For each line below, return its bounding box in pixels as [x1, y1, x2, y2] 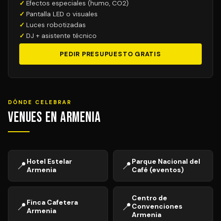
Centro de [132, 193, 167, 202]
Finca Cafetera [27, 197, 78, 207]
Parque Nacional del [132, 157, 200, 166]
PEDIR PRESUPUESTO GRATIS [60, 50, 161, 58]
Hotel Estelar [27, 157, 72, 166]
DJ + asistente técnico [26, 32, 97, 40]
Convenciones [132, 202, 183, 211]
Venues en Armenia [8, 109, 101, 126]
